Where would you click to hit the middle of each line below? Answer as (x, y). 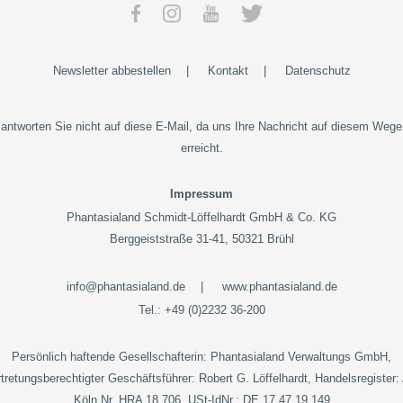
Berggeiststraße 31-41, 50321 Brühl (201, 239)
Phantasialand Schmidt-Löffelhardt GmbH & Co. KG (201, 217)
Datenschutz (318, 71)
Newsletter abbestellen (112, 71)
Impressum (201, 194)
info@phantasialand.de (125, 287)
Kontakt (228, 71)
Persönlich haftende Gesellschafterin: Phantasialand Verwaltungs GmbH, (201, 357)
